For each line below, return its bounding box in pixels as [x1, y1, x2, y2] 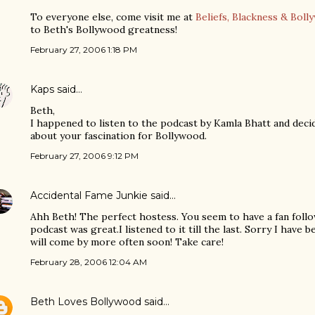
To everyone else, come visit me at [30, 11, 195, 23]
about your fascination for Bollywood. [30, 129, 207, 142]
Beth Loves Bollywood [30, 295, 141, 308]
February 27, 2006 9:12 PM [30, 150, 139, 161]
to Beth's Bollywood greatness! [30, 23, 177, 36]
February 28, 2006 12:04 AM [30, 257, 147, 267]
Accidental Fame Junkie [30, 189, 148, 202]
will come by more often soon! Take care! [30, 236, 224, 248]
